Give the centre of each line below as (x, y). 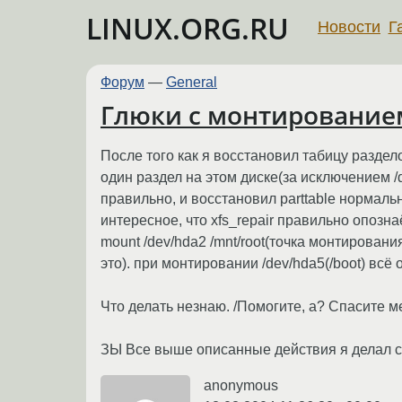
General (192, 82)
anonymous (241, 385)
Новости (349, 26)
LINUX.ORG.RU (188, 28)
